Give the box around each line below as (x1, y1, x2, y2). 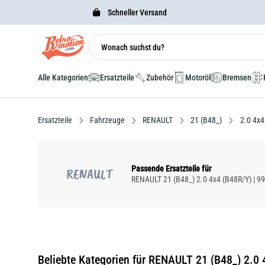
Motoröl (185, 73, 211, 82)
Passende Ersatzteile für (131, 164, 211, 173)
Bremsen (222, 73, 251, 82)
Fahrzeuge (88, 115, 127, 125)
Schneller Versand (105, 8, 167, 17)
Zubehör (146, 73, 173, 82)
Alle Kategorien (38, 73, 88, 82)
